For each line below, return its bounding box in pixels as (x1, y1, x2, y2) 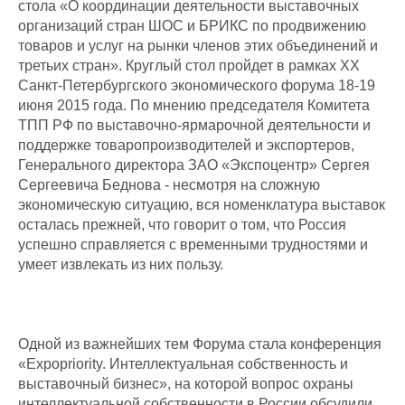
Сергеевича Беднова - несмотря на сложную (18, 176, 320, 193)
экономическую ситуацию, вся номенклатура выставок (18, 196, 385, 212)
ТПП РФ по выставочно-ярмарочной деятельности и (18, 117, 371, 133)
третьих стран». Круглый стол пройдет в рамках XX (18, 57, 360, 73)
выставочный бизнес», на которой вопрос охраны (18, 375, 353, 391)
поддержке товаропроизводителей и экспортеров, (18, 137, 354, 153)
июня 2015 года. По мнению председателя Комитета (18, 97, 370, 113)
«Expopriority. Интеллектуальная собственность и (18, 355, 348, 372)
